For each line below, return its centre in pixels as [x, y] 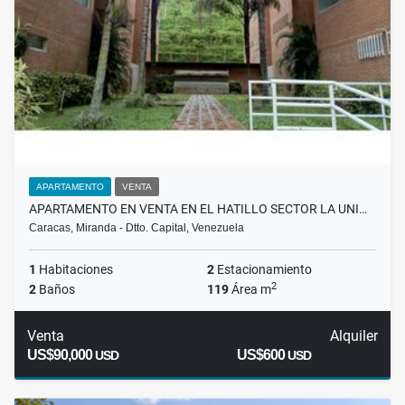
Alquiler [353, 336]
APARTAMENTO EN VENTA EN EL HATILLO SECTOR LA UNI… [198, 209]
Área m [250, 290]
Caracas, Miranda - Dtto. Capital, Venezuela [137, 228]
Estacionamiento [263, 270]
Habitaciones [75, 270]
